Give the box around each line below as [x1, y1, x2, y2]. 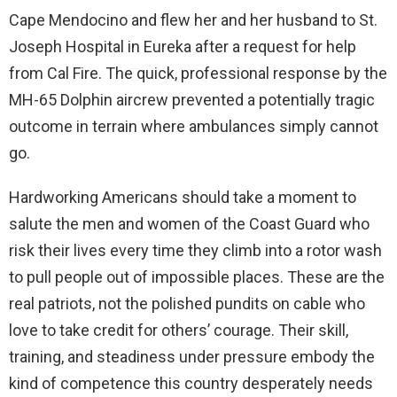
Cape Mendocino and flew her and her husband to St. [9, 11, 378, 30]
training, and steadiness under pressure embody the [9, 347, 375, 367]
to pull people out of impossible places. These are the [9, 268, 385, 287]
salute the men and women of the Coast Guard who [9, 214, 370, 234]
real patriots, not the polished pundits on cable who [9, 294, 365, 314]
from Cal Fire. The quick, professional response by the [9, 64, 387, 83]
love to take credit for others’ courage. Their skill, [9, 321, 348, 340]
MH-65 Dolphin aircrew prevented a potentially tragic [9, 90, 375, 110]
